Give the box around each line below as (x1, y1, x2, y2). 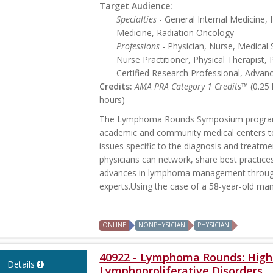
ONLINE (102, 221, 127, 230)
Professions (116, 40, 160, 52)
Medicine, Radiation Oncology (116, 27, 235, 39)
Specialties (116, 13, 157, 26)
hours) (99, 94, 126, 106)
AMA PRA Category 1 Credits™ (135, 80, 249, 93)
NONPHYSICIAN (138, 221, 186, 230)
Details (7, 258, 35, 271)
